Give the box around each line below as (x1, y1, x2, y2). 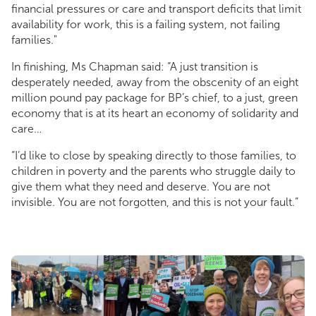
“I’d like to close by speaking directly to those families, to (11, 149, 296, 163)
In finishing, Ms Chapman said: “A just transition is (11, 60, 258, 74)
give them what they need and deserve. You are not (11, 180, 270, 194)
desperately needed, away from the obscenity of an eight (11, 75, 298, 90)
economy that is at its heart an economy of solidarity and (11, 107, 298, 121)
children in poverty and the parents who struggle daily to (11, 164, 296, 178)
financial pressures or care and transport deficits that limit (11, 2, 301, 16)
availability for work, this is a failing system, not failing (11, 18, 280, 32)
